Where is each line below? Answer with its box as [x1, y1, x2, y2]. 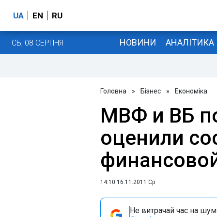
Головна [100, 87, 126, 95]
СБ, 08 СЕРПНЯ [12, 38, 63, 47]
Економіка [175, 87, 207, 95]
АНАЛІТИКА [165, 37, 214, 47]
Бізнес [140, 87, 161, 95]
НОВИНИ [119, 37, 156, 47]
